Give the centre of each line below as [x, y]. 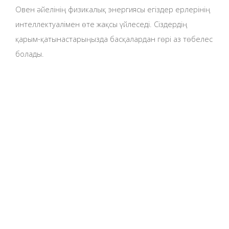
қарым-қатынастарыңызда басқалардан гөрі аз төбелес [114, 39]
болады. [30, 53]
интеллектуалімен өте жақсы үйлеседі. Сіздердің [101, 24]
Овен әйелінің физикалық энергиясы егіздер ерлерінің [113, 9]
